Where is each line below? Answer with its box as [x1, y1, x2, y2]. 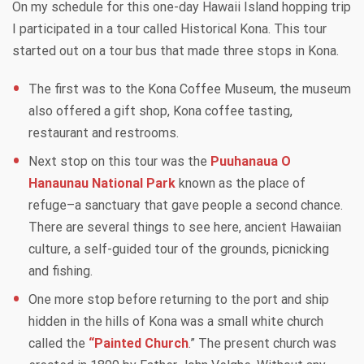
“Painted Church [89, 335, 188, 351]
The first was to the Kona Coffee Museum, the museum [28, 80, 351, 97]
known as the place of [175, 175, 305, 191]
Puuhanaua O [210, 153, 291, 169]
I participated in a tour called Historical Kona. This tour [12, 20, 327, 37]
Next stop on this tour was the [28, 153, 210, 169]
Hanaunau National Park [28, 175, 175, 191]
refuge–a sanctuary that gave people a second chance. [28, 197, 343, 213]
